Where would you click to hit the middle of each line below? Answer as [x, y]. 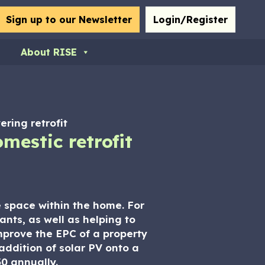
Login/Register [190, 20]
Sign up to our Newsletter [69, 20]
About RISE [49, 52]
